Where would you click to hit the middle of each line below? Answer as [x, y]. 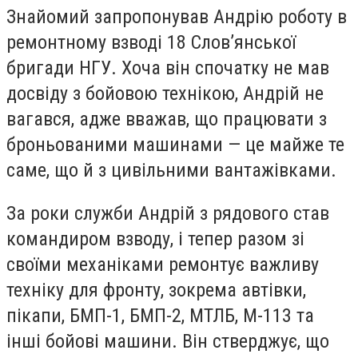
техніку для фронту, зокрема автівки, [156, 290]
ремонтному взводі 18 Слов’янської [151, 43]
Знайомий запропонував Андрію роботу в [177, 17]
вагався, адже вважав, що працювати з [167, 119]
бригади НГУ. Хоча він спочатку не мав [168, 68]
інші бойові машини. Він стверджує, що [168, 341]
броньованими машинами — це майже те [175, 145]
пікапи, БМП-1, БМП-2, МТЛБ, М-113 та [160, 315]
